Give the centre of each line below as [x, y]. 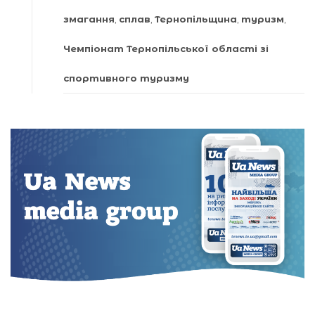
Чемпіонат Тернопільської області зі [166, 49]
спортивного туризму [126, 78]
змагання [89, 19]
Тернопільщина [196, 19]
